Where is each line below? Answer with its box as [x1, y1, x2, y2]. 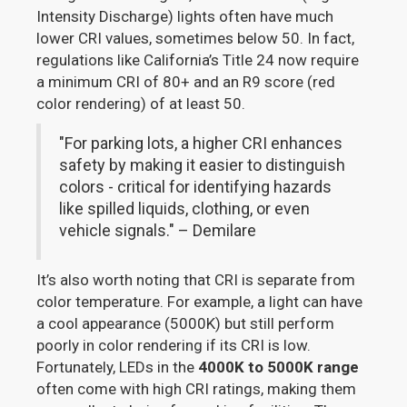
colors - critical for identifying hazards [59, 177, 333, 197]
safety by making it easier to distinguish [59, 155, 346, 175]
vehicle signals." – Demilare [59, 221, 257, 241]
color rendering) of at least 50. [36, 94, 246, 114]
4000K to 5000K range [198, 358, 360, 377]
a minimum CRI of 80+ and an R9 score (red [36, 73, 336, 92]
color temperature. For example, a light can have [36, 293, 363, 312]
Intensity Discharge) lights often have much [36, 7, 334, 26]
